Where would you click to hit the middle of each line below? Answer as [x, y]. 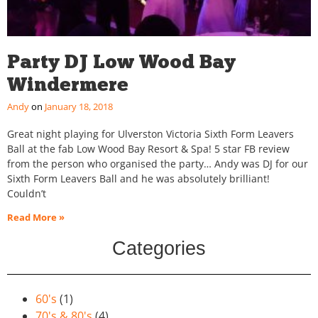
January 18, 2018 [78, 107]
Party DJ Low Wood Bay [121, 62]
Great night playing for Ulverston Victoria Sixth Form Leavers [150, 134]
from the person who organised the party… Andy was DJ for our [158, 164]
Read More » [36, 218]
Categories [159, 249]
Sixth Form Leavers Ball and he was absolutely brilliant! [138, 179]
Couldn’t [27, 194]
